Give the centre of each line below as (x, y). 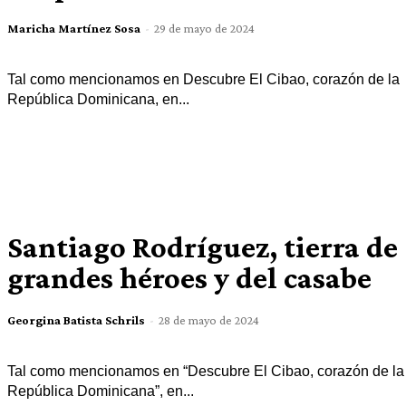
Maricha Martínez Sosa (73, 29)
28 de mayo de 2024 (208, 319)
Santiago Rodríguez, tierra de (202, 246)
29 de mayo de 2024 (204, 29)
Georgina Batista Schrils (76, 319)
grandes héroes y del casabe (189, 277)
